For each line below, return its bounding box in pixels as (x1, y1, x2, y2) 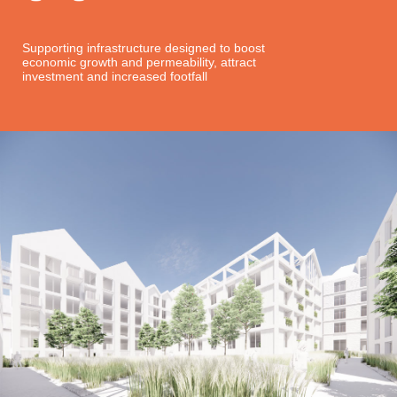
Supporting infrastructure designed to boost (21, 40, 265, 55)
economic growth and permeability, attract (21, 54, 256, 69)
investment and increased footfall (21, 68, 207, 83)
